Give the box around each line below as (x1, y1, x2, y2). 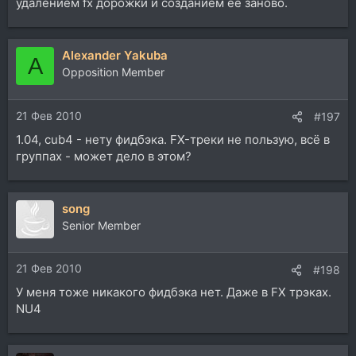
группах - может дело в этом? (16, 148, 192, 164)
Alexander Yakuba (62, 48, 168, 63)
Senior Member (62, 218, 141, 232)
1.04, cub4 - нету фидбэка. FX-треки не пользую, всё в (16, 131, 330, 147)
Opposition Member (62, 65, 164, 79)
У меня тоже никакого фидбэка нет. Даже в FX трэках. (16, 284, 331, 300)
